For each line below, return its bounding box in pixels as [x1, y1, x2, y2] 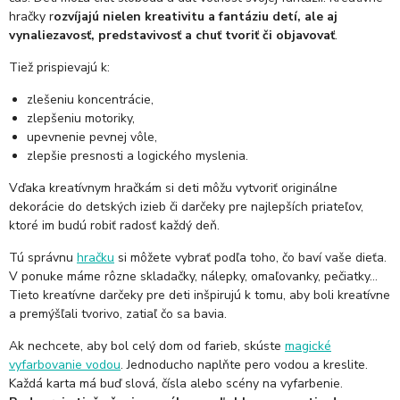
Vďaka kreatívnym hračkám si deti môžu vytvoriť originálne [9, 179, 337, 196]
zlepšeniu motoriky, [27, 110, 135, 127]
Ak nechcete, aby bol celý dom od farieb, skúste [9, 337, 285, 354]
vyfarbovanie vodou [9, 356, 121, 373]
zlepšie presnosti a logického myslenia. [27, 147, 252, 164]
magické [285, 337, 331, 354]
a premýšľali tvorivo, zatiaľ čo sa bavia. [9, 305, 230, 322]
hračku [77, 249, 114, 266]
